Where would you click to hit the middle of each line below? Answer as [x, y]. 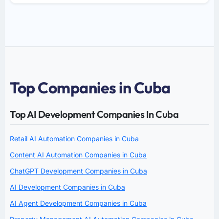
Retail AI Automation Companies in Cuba [74, 138]
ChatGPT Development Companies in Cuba [78, 171]
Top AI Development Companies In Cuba [94, 114]
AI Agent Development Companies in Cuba [78, 203]
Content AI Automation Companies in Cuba [78, 154]
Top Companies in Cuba [90, 87]
